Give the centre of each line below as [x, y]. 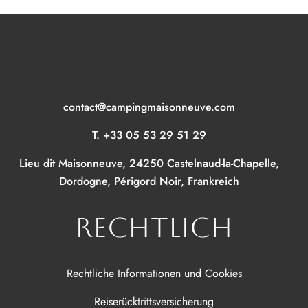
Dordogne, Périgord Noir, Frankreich [149, 181]
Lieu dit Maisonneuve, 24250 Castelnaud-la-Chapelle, [149, 163]
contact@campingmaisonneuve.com [149, 107]
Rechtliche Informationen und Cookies [154, 273]
